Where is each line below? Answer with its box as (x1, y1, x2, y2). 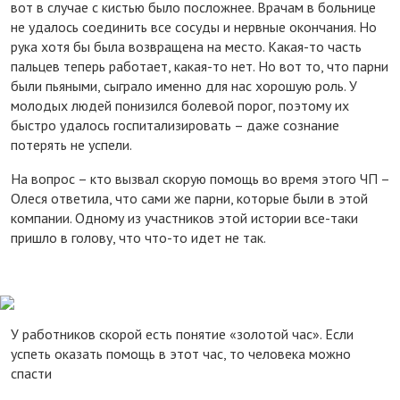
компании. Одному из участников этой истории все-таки (11, 208, 358, 227)
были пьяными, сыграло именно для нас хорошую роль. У (11, 76, 357, 95)
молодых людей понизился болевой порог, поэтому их (11, 96, 349, 114)
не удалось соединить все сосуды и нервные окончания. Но (11, 17, 377, 36)
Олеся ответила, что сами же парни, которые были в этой (11, 188, 368, 207)
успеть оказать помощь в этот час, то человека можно (11, 344, 351, 362)
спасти (11, 363, 52, 382)
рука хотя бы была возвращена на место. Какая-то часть (11, 37, 362, 55)
